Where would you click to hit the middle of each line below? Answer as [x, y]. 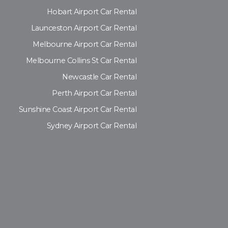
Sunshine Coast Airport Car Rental [77, 110]
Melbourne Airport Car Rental [84, 45]
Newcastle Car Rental [99, 77]
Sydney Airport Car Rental [91, 126]
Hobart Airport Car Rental [91, 12]
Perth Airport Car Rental [94, 93]
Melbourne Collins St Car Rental [81, 61]
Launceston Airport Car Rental [83, 28]
